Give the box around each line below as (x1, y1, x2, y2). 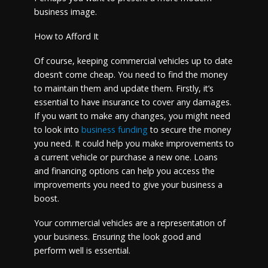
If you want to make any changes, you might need (33, 109, 230, 121)
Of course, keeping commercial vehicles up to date (33, 54, 233, 66)
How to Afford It (33, 30, 99, 42)
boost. (33, 192, 59, 204)
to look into (33, 123, 81, 135)
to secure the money (147, 123, 231, 135)
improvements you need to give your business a (33, 178, 223, 190)
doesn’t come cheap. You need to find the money (33, 68, 227, 80)
